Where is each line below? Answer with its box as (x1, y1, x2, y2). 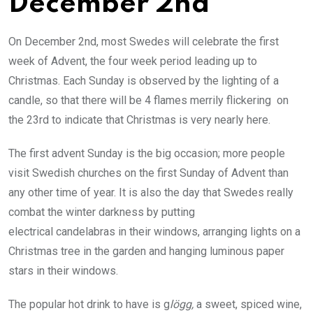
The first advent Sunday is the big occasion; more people (8, 146, 285, 160)
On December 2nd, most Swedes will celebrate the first (8, 34, 279, 48)
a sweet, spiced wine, (196, 297, 302, 311)
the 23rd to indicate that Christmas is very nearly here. (8, 112, 270, 126)
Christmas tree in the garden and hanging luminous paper (8, 244, 284, 258)
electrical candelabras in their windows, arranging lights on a (8, 224, 300, 238)
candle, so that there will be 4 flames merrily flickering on (8, 93, 289, 107)
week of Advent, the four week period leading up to (8, 54, 257, 68)
